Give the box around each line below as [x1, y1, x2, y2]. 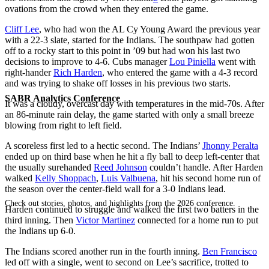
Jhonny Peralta [202, 140, 258, 151]
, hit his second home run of [156, 172, 261, 183]
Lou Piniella [169, 56, 216, 67]
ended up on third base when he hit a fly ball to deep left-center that [5, 151, 259, 162]
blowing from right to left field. [5, 119, 122, 130]
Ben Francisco [202, 246, 257, 256]
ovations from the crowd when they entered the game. [5, 3, 208, 14]
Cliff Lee [5, 23, 39, 34]
